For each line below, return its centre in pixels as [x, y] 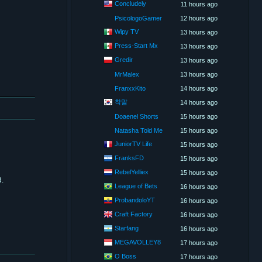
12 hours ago [199, 18]
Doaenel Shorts [137, 116]
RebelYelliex [132, 172]
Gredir [124, 59]
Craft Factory [134, 214]
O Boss [125, 256]
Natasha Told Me [139, 130]
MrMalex [127, 74]
